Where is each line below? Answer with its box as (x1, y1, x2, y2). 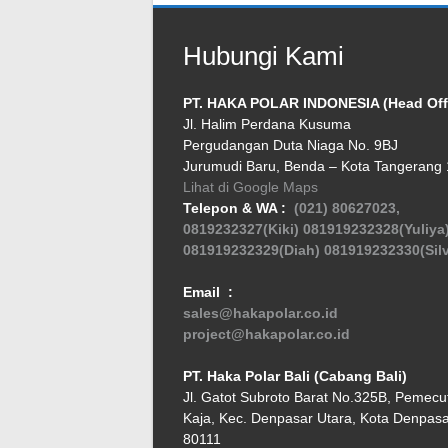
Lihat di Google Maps (183, 178, 318, 195)
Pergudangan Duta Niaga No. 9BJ (183, 136, 398, 153)
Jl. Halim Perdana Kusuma (183, 115, 351, 132)
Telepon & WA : (183, 199, 294, 216)
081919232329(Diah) (183, 241, 320, 258)
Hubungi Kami (183, 40, 344, 71)
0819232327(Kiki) (183, 220, 299, 237)
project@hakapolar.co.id (183, 325, 350, 342)
